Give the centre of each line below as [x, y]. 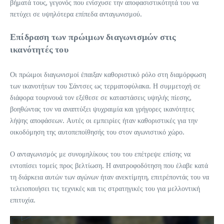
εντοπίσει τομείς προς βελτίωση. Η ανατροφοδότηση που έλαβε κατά [109, 165]
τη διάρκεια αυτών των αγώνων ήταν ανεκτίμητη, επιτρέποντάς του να [109, 177]
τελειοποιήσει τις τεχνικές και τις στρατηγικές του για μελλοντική [105, 188]
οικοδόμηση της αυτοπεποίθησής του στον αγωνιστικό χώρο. [97, 132]
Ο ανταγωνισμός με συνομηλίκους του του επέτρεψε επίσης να [100, 154]
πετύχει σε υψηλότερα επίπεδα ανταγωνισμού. [76, 14]
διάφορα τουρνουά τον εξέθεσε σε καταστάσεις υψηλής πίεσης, [101, 97]
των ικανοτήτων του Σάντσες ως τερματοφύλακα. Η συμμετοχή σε [105, 86]
